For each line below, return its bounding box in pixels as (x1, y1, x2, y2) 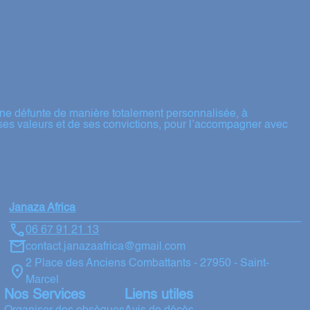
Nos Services (3, 289, 85, 302)
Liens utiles (124, 289, 193, 302)
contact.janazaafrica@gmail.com (26, 241, 186, 253)
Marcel (26, 275, 60, 286)
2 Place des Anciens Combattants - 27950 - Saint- (26, 258, 270, 269)
